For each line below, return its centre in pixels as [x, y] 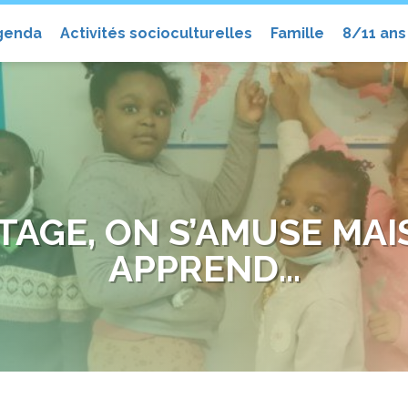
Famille [297, 33]
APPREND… [204, 268]
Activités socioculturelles [156, 33]
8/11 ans [374, 33]
